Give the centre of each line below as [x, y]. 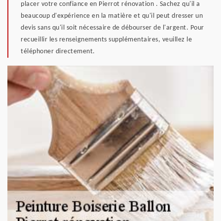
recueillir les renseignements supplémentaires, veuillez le [106, 40]
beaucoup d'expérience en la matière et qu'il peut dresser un [112, 16]
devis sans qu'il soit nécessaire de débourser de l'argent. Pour [112, 28]
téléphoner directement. [58, 52]
